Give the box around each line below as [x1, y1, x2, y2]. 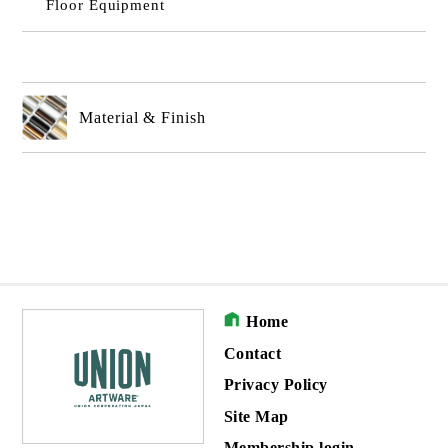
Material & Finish [79, 109, 206, 127]
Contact [224, 344, 282, 362]
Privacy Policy [224, 376, 328, 394]
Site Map [224, 407, 289, 425]
